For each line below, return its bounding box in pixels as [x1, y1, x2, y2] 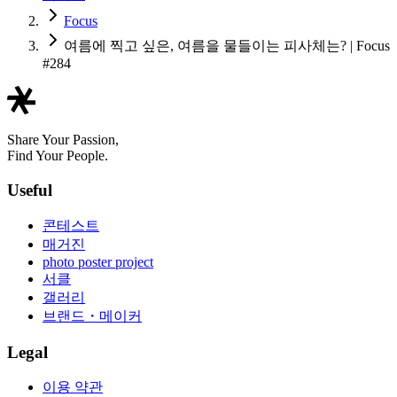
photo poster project [43, 253, 153, 269]
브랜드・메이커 [43, 307, 142, 323]
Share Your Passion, [7, 132, 119, 148]
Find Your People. [7, 148, 108, 164]
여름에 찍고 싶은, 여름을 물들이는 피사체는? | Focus [64, 38, 390, 54]
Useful [7, 181, 52, 200]
